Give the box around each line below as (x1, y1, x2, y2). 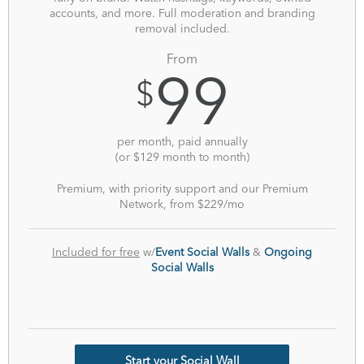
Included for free (52, 245, 140, 259)
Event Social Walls (155, 245, 249, 259)
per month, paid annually (116, 135, 248, 149)
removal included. (134, 22, 230, 36)
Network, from (119, 197, 197, 211)
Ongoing (264, 245, 312, 259)
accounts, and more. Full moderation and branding (49, 6, 315, 20)
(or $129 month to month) (115, 150, 249, 164)
